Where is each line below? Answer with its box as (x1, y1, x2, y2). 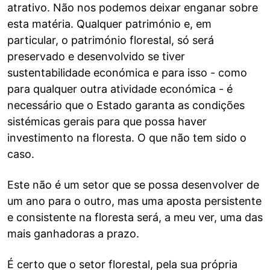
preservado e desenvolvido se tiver (7, 50, 185, 63)
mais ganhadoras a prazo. (7, 227, 139, 240)
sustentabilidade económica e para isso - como (7, 66, 247, 79)
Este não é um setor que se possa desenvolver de (7, 178, 259, 191)
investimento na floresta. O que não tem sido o (7, 131, 246, 144)
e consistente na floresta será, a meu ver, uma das (7, 211, 263, 224)
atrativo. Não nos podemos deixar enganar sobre (7, 1, 258, 14)
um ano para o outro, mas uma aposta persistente (7, 195, 262, 207)
